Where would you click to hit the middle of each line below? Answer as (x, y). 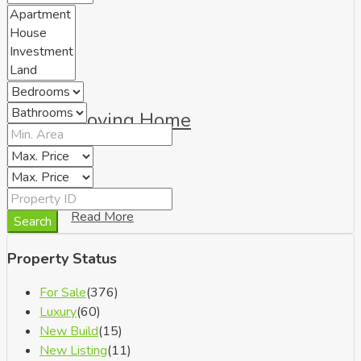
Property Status (62, 258)
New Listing (73, 350)
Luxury (58, 311)
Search (33, 221)
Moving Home (131, 120)
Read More (102, 216)
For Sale (63, 292)
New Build (69, 331)
